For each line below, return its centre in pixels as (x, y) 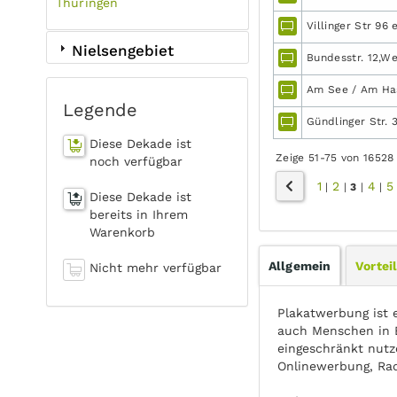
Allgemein (300, 265)
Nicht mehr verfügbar (156, 268)
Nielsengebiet (123, 51)
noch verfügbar (136, 161)
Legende (100, 110)
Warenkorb (122, 232)
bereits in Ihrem (139, 214)
